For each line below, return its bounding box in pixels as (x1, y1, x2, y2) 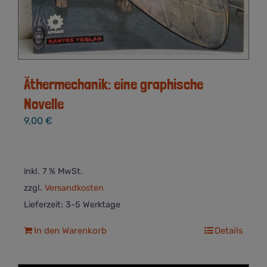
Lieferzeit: (24, 200, 66, 210)
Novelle (24, 94, 64, 113)
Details (215, 225, 243, 237)
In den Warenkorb (34, 225, 107, 237)
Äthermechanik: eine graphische (24, 74, 203, 93)
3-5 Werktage (66, 200, 120, 210)
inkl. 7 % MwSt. (24, 166, 83, 177)
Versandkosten (45, 183, 104, 194)
